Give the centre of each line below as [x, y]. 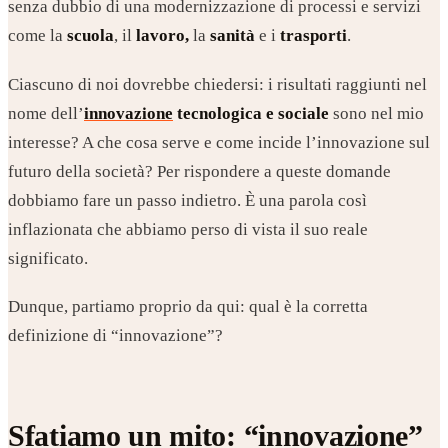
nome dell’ [46, 113]
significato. [48, 258]
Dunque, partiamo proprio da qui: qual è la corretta [188, 307]
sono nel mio [378, 113]
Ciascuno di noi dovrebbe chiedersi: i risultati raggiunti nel [217, 84]
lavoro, [164, 36]
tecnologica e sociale [253, 113]
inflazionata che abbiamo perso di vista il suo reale [188, 229]
